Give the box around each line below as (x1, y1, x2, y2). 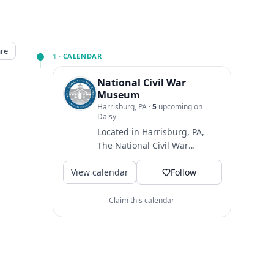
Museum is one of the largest (97, 153, 218, 165)
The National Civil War (97, 139, 188, 151)
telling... (97, 180, 131, 191)
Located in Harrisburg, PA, (97, 126, 204, 138)
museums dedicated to (97, 166, 191, 178)
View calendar (70, 166, 128, 178)
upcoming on (156, 102, 202, 112)
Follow (170, 166, 196, 178)
